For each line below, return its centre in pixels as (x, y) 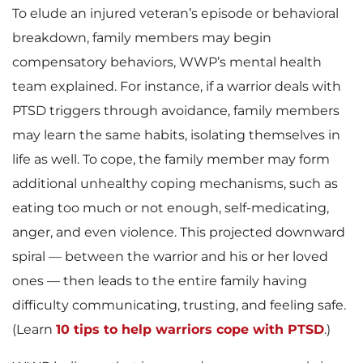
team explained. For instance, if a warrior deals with (177, 86)
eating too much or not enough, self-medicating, (171, 208)
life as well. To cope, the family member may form (171, 159)
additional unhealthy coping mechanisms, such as (175, 184)
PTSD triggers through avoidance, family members (176, 111)
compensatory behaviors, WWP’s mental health (167, 62)
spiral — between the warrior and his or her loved (170, 256)
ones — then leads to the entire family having (160, 281)
